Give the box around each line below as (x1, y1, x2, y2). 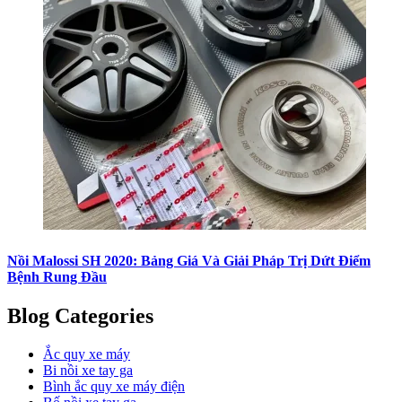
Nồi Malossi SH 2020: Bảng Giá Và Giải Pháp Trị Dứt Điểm (7, 252, 371, 268)
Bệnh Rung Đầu (7, 268, 107, 284)
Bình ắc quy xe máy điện (43, 378, 185, 394)
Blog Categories (7, 303, 153, 328)
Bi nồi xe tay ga (43, 362, 133, 378)
